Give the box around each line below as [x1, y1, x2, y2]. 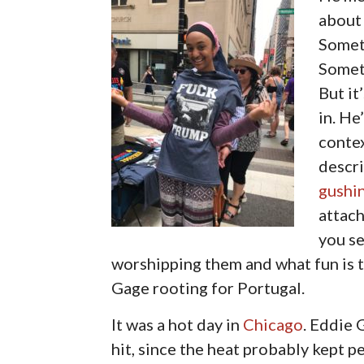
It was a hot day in [111, 314, 244, 334]
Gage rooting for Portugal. [111, 277, 305, 297]
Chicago [243, 314, 304, 334]
